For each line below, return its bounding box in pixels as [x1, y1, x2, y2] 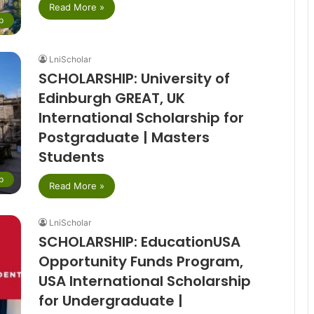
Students [38, 146, 104, 167]
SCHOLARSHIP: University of [38, 68, 230, 88]
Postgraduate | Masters [38, 127, 210, 147]
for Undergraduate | [38, 290, 183, 310]
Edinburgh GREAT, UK [38, 88, 185, 108]
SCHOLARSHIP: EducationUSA [38, 231, 240, 252]
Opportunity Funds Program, [38, 251, 243, 271]
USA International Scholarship [38, 271, 251, 291]
